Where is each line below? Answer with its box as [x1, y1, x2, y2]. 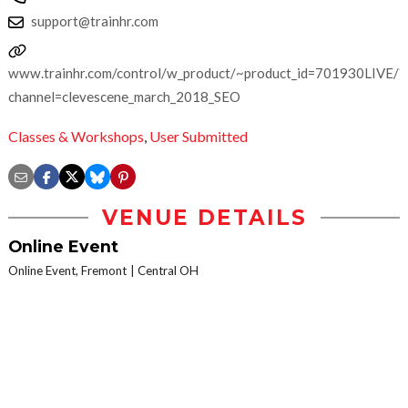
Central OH [138, 263, 199, 279]
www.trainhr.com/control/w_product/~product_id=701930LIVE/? [8, 64, 405, 81]
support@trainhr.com [31, 12, 158, 29]
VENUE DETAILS [101, 205, 307, 231]
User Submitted [149, 127, 248, 146]
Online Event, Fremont [8, 263, 127, 279]
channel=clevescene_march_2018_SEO [8, 87, 240, 105]
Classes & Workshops [8, 127, 144, 146]
